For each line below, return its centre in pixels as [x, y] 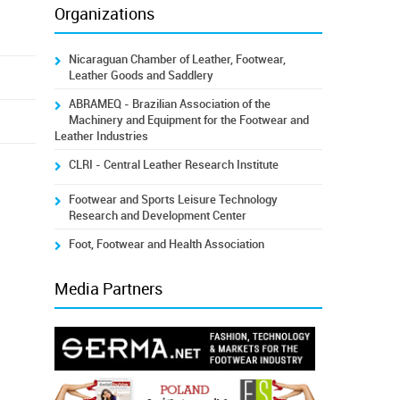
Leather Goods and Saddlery [141, 75]
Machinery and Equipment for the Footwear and [188, 120]
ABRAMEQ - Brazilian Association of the [169, 104]
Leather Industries [101, 136]
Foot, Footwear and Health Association [166, 244]
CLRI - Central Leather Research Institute [173, 165]
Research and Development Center [157, 216]
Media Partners [108, 289]
